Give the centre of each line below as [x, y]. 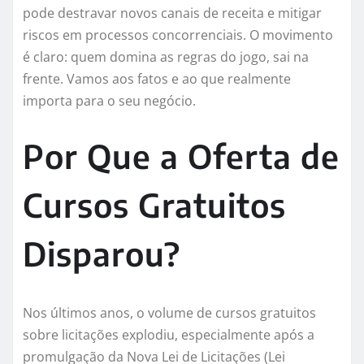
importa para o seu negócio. [109, 101]
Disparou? [102, 254]
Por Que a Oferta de [181, 156]
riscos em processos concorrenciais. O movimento [178, 35]
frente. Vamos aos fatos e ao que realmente [157, 79]
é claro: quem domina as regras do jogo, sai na [166, 57]
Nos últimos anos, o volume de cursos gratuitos [169, 313]
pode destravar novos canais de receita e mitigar [172, 13]
